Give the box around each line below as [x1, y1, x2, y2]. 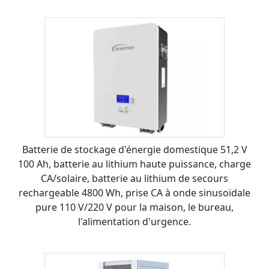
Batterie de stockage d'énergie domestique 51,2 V [22, 143, 247, 156]
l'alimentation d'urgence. [78, 215, 191, 228]
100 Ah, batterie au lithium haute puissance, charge [18, 157, 251, 171]
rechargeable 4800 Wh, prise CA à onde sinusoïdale [19, 186, 250, 199]
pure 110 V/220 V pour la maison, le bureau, [35, 201, 234, 214]
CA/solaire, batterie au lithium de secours [41, 172, 228, 185]
